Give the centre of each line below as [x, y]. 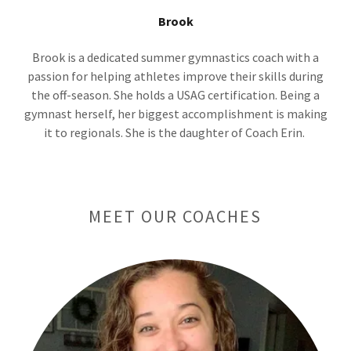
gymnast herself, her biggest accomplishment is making [175, 114]
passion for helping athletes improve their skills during [175, 76]
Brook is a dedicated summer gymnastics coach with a [175, 58]
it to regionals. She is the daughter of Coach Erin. [175, 133]
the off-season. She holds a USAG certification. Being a [175, 95]
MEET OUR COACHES [175, 217]
